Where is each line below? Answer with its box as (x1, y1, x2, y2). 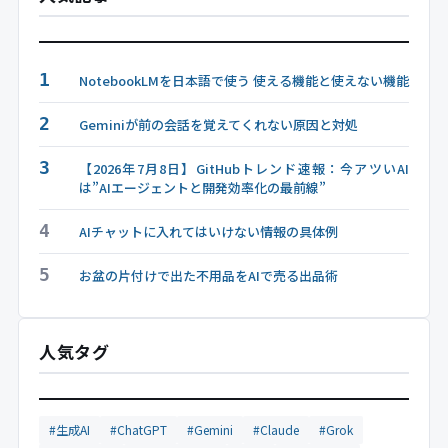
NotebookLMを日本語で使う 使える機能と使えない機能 (79, 71, 409, 91)
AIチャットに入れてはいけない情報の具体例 (79, 222, 338, 242)
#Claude (253, 421, 299, 439)
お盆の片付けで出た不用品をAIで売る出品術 (79, 266, 338, 286)
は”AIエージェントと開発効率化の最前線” (79, 178, 326, 198)
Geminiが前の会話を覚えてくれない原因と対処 (79, 115, 358, 135)
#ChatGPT (110, 421, 167, 439)
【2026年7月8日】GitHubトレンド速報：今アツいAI (79, 159, 409, 179)
